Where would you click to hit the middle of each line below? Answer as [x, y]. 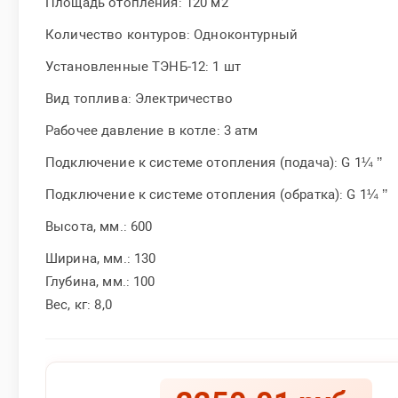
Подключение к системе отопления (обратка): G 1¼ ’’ [217, 194]
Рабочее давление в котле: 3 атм [152, 130]
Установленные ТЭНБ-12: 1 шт [143, 66]
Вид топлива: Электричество [139, 98]
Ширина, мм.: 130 [101, 258]
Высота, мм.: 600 [99, 226]
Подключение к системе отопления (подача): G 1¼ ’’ [214, 162]
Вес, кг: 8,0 [79, 304]
